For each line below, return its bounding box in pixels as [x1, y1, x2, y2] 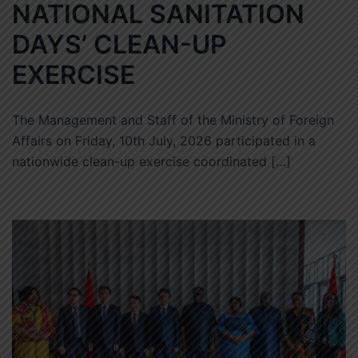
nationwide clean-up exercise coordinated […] [12, 153, 291, 169]
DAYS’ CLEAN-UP [12, 28, 227, 60]
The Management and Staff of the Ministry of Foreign [12, 111, 334, 128]
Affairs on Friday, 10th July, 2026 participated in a [12, 132, 316, 149]
